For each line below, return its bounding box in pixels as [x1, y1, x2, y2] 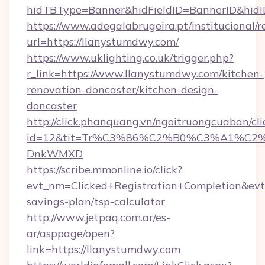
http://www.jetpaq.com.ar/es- [27, 211, 170, 224]
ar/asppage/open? [27, 227, 115, 240]
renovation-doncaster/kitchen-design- [27, 83, 218, 96]
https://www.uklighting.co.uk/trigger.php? [27, 51, 234, 64]
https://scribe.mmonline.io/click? [27, 163, 182, 176]
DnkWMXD [27, 147, 83, 160]
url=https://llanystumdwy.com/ [27, 35, 179, 49]
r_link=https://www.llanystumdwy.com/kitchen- [27, 67, 264, 80]
